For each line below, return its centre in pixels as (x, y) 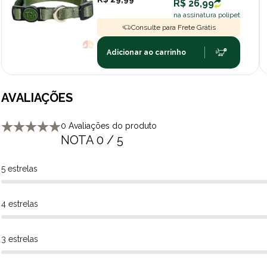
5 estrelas (19, 168)
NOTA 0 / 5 (92, 140)
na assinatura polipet (207, 15)
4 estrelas (20, 204)
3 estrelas (20, 239)
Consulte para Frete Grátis (173, 27)
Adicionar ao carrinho (146, 52)
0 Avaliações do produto (109, 125)
